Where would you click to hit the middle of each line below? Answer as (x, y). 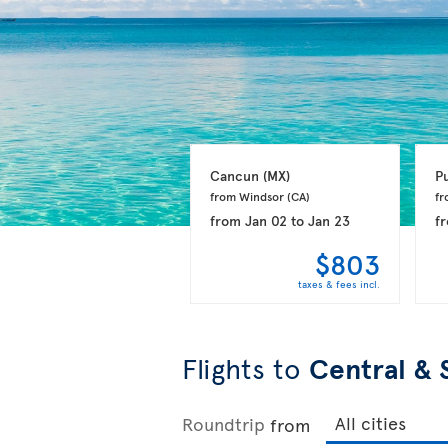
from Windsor (248, 195)
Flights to (245, 367)
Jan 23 (328, 220)
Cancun (236, 175)
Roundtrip (223, 423)
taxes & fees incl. (338, 283)
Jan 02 (265, 220)
